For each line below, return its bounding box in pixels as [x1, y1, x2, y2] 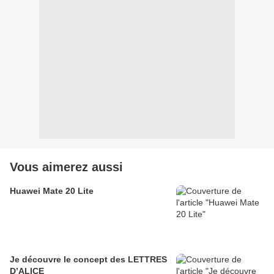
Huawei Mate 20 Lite [10, 186, 94, 196]
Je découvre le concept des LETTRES [10, 254, 167, 265]
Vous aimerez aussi [10, 160, 123, 174]
